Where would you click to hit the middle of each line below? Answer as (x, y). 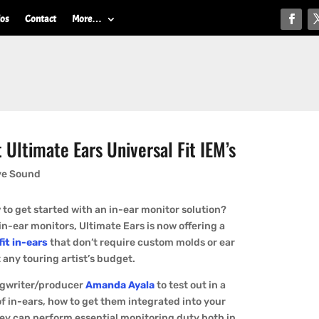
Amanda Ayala (120, 286)
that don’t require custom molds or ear (143, 243)
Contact (41, 19)
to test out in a (190, 286)
